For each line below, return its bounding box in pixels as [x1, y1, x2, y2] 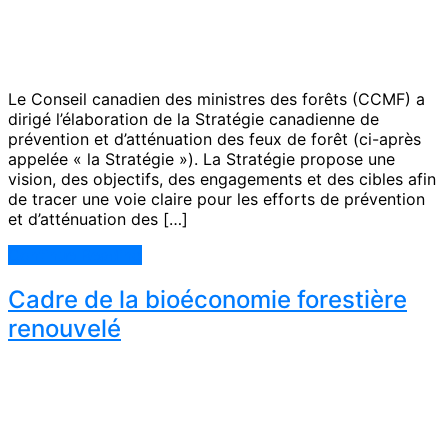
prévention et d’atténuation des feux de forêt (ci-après [8, 129, 421, 150]
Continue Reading [8, 245, 142, 266]
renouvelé [8, 313, 121, 343]
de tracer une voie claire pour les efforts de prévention [8, 189, 425, 210]
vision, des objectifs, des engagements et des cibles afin [8, 169, 436, 190]
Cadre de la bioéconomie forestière [8, 284, 407, 314]
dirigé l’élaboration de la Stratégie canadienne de [8, 109, 379, 130]
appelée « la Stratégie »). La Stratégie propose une [8, 149, 395, 170]
